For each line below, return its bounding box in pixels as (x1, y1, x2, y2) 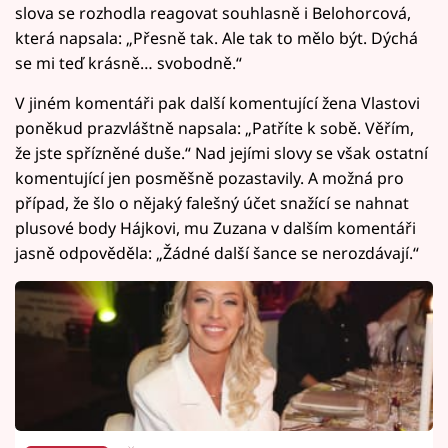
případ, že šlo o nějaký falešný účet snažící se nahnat (15, 191, 409, 214)
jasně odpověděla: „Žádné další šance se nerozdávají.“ (15, 241, 419, 264)
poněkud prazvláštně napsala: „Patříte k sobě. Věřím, (15, 116, 414, 139)
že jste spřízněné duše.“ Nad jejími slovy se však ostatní (15, 141, 428, 164)
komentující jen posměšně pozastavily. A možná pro (15, 166, 404, 189)
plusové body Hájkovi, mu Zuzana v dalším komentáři (15, 216, 416, 239)
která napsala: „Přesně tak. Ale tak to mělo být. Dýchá (15, 26, 418, 49)
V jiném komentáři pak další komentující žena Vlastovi (15, 91, 420, 114)
